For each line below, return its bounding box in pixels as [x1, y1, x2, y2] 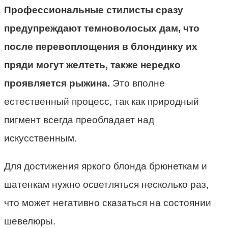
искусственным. [4, 133, 77, 144]
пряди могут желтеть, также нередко [4, 60, 181, 71]
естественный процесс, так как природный [4, 96, 199, 107]
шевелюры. [4, 216, 55, 227]
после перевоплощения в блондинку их [4, 41, 197, 52]
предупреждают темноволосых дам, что [4, 23, 199, 34]
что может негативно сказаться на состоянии [4, 197, 211, 209]
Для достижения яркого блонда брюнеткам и [4, 161, 207, 172]
